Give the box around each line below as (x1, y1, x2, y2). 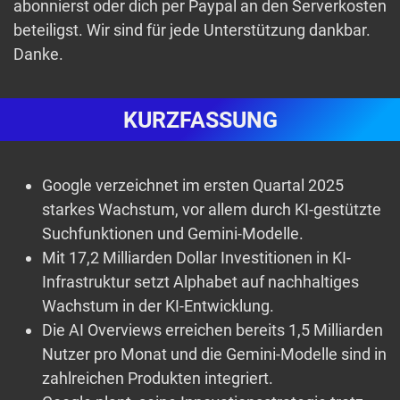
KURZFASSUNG (122, 107, 278, 134)
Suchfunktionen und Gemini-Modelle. (42, 224, 304, 244)
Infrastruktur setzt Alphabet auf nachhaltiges (42, 272, 359, 292)
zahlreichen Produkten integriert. (42, 369, 273, 388)
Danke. (13, 45, 63, 64)
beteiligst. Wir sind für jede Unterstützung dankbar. (13, 21, 371, 40)
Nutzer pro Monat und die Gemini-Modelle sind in (42, 345, 387, 364)
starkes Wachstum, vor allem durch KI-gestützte (42, 200, 381, 220)
